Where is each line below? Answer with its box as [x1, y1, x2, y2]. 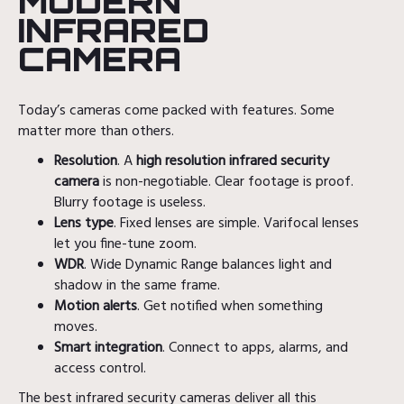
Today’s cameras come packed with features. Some [18, 98, 335, 123]
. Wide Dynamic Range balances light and [84, 252, 332, 277]
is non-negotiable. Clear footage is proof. [99, 170, 353, 194]
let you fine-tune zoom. [54, 232, 197, 256]
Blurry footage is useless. [54, 190, 206, 215]
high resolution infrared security [136, 149, 329, 173]
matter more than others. [18, 119, 174, 143]
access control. [54, 356, 146, 381]
